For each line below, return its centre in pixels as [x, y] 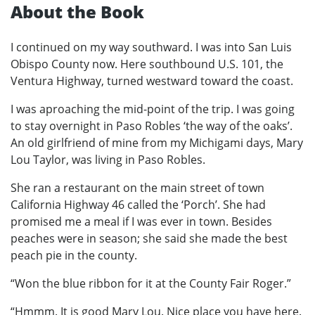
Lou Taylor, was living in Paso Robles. [108, 159]
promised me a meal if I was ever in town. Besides [141, 221]
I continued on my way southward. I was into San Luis [151, 47]
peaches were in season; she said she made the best [149, 238]
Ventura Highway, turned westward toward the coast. [152, 81]
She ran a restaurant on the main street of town [137, 187]
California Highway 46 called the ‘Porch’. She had [138, 204]
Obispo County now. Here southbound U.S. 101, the [147, 64]
